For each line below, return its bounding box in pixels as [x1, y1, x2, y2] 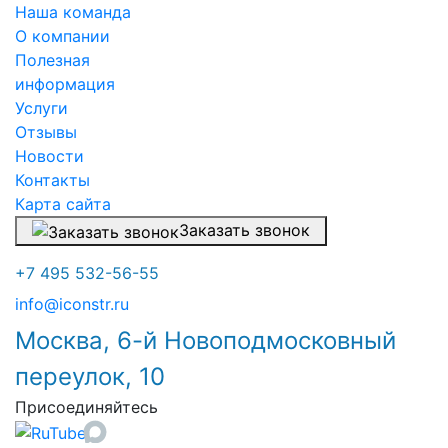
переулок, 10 [15, 362, 165, 392]
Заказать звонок [179, 220, 310, 241]
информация [15, 74, 115, 95]
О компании [15, 26, 110, 47]
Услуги [15, 98, 68, 119]
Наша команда [15, 2, 131, 23]
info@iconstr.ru [15, 294, 129, 315]
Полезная [15, 50, 90, 71]
